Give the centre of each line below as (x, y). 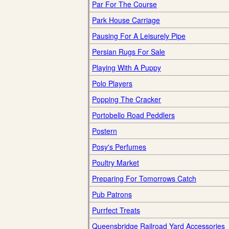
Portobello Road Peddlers (133, 115)
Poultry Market (116, 163)
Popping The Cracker (127, 99)
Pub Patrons (112, 194)
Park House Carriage (126, 20)
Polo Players (112, 83)
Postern (105, 131)
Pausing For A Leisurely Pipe (139, 36)
